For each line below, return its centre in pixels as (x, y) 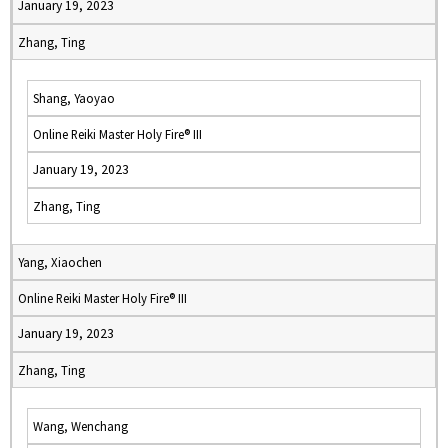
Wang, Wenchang (80, 426)
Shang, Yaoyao (74, 98)
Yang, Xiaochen (60, 262)
